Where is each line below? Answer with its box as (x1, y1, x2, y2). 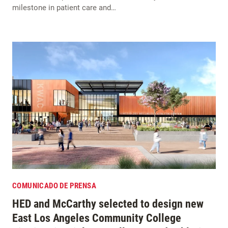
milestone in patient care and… (12, 3, 116, 12)
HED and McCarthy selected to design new (12, 197, 204, 210)
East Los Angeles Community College (12, 211, 181, 224)
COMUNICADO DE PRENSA (12, 181, 96, 190)
